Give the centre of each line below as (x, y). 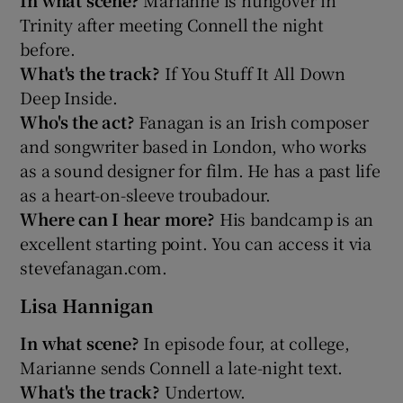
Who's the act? (80, 121)
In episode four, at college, (246, 342)
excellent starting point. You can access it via (196, 242)
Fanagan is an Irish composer (254, 121)
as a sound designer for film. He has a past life (200, 170)
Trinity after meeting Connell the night (172, 24)
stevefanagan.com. (94, 267)
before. (48, 48)
